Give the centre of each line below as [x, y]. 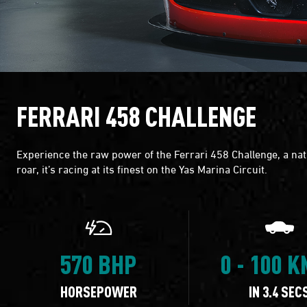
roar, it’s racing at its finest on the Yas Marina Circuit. [142, 168]
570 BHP [99, 263]
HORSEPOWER [98, 291]
